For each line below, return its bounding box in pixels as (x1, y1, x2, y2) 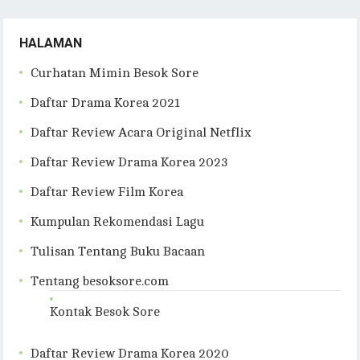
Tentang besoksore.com (31, 274, 170, 289)
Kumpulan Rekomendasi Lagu (31, 215, 205, 230)
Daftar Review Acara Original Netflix (31, 125, 252, 141)
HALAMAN (19, 35, 83, 51)
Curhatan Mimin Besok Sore (31, 66, 199, 81)
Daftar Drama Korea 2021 (31, 96, 181, 111)
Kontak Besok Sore (50, 305, 161, 320)
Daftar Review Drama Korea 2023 (31, 155, 229, 170)
